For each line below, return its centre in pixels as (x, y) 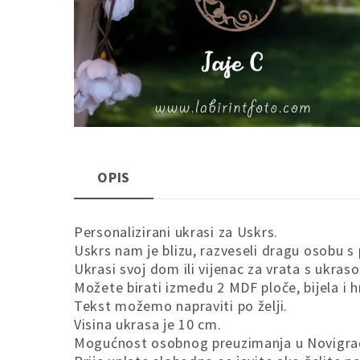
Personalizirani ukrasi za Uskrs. (176, 232)
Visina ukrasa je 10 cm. (148, 325)
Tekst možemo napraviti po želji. (181, 306)
